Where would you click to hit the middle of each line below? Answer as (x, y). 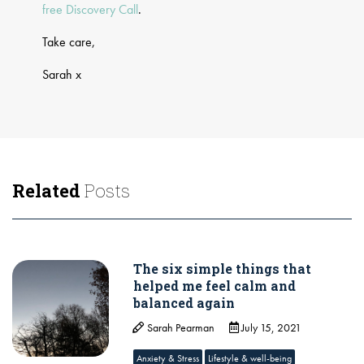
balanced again (184, 303)
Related (46, 191)
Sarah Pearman (180, 328)
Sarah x (62, 75)
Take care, (69, 42)
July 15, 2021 (271, 328)
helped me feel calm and (215, 286)
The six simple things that (223, 269)
